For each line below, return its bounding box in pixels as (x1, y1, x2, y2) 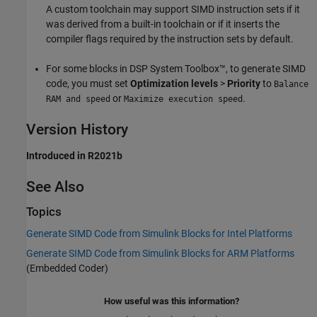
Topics (26, 204, 62, 219)
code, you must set (46, 78, 130, 90)
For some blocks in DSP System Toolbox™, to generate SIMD (46, 63, 306, 75)
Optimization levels (130, 78, 218, 90)
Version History (26, 121, 128, 139)
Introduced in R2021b (26, 149, 122, 161)
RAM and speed (46, 94, 110, 105)
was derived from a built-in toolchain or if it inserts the (46, 18, 279, 30)
